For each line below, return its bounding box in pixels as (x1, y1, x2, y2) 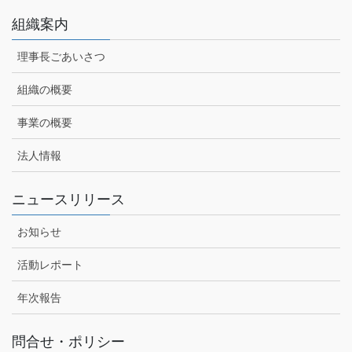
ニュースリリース (12, 192, 125, 208)
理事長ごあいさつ (17, 50, 105, 64)
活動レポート (17, 258, 83, 272)
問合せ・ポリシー (12, 334, 125, 350)
